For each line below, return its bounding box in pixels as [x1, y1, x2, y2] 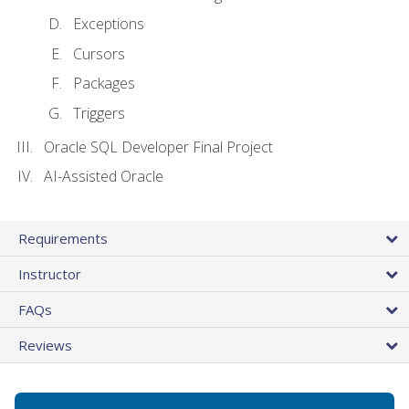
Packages [73, 73, 135, 94]
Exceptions [73, 14, 144, 35]
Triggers [73, 102, 125, 123]
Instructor [18, 264, 81, 283]
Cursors [73, 43, 125, 64]
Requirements [18, 228, 108, 247]
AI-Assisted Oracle [44, 166, 163, 187]
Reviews [18, 335, 72, 354]
